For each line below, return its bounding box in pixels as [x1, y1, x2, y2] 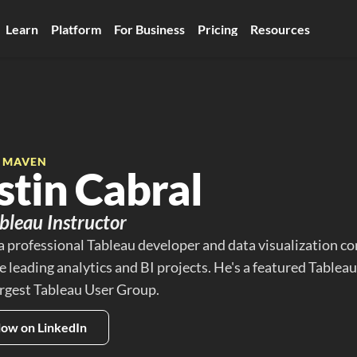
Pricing [197, 21, 237, 37]
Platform [50, 21, 101, 37]
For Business [113, 21, 185, 37]
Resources [249, 21, 310, 37]
